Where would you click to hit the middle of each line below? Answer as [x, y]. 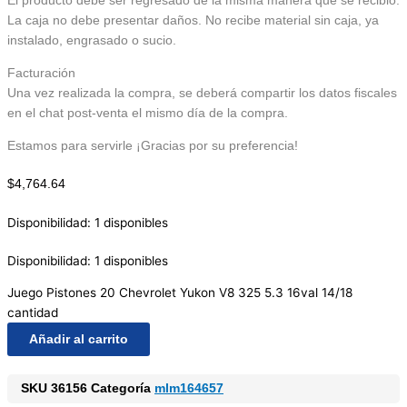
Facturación [41, 74]
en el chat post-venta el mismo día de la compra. [148, 114]
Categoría [121, 389]
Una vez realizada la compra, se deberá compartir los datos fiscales [202, 94]
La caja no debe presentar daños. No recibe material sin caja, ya [193, 21]
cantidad [33, 313]
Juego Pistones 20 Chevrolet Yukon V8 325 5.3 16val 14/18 [180, 293]
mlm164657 [189, 389]
